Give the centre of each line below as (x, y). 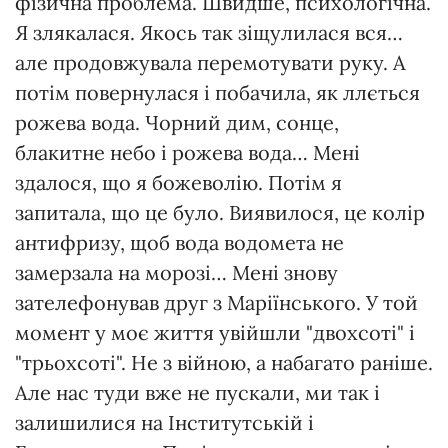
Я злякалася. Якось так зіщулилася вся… (209, 32)
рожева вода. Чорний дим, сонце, (177, 122)
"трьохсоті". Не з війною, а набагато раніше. (224, 362)
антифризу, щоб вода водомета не (179, 242)
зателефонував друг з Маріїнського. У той (216, 302)
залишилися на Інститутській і (164, 422)
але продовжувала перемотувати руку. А (210, 62)
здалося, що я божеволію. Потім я (178, 182)
